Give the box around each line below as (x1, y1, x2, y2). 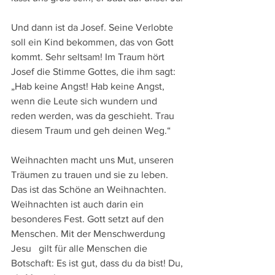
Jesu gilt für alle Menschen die (11, 243, 150, 254)
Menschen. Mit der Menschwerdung (11, 228, 168, 239)
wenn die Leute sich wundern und (11, 96, 160, 106)
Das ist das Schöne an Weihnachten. (11, 184, 169, 195)
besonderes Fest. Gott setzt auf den (11, 214, 166, 224)
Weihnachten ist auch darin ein (11, 199, 146, 209)
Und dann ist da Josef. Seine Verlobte (11, 22, 176, 33)
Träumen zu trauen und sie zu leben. (11, 169, 171, 180)
